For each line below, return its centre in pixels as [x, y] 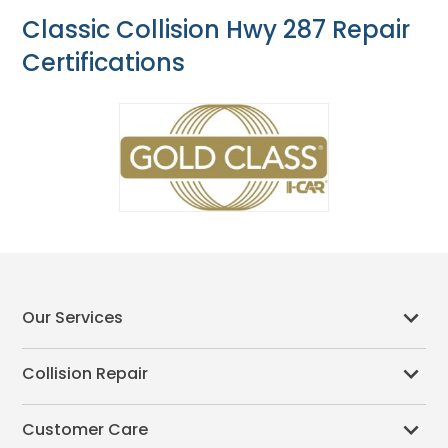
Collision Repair [85, 374]
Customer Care [85, 430]
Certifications [104, 62]
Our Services [73, 318]
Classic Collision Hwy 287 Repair [216, 29]
